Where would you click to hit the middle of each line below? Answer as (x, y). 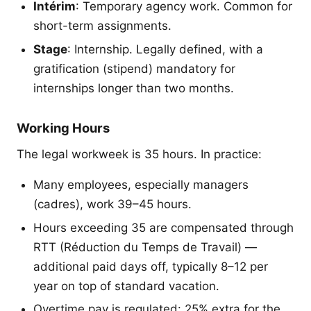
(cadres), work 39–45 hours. (112, 204)
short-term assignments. (102, 26)
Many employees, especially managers (141, 185)
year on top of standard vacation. (126, 286)
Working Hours (63, 128)
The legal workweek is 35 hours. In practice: (139, 154)
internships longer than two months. (134, 89)
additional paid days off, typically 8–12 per (151, 266)
